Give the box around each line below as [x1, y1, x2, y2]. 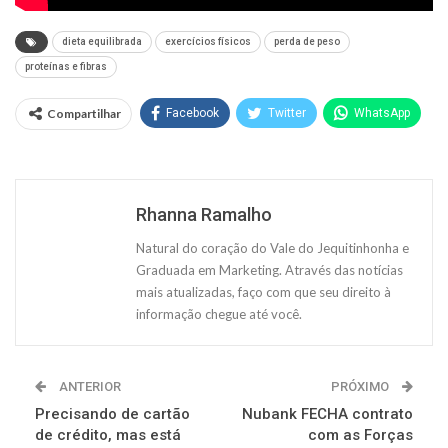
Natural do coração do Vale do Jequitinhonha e [136, 239, 409, 256]
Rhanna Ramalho [136, 203, 272, 225]
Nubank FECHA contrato [242, 404, 413, 423]
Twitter [268, 105, 306, 120]
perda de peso [274, 35, 340, 47]
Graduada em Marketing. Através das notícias [136, 261, 403, 278]
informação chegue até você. [136, 305, 302, 322]
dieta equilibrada [62, 35, 142, 47]
